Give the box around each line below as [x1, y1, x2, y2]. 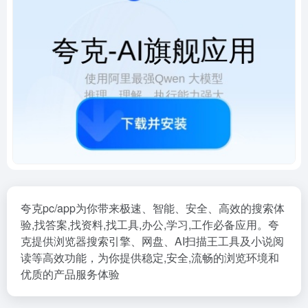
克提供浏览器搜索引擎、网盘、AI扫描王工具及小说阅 [21, 233, 284, 249]
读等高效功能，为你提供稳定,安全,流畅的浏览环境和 [21, 250, 279, 265]
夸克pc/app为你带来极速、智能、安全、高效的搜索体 [21, 200, 285, 216]
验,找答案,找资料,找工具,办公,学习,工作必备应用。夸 [21, 217, 279, 232]
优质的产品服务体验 [21, 266, 120, 282]
